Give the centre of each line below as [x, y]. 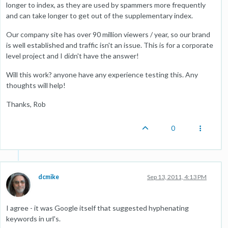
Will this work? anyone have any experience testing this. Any [102, 75]
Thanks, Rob [26, 104]
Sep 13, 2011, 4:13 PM [177, 177]
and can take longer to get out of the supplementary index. [99, 16]
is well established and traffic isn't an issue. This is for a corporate [110, 45]
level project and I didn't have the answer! [73, 56]
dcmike [49, 177]
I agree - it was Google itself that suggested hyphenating [97, 208]
